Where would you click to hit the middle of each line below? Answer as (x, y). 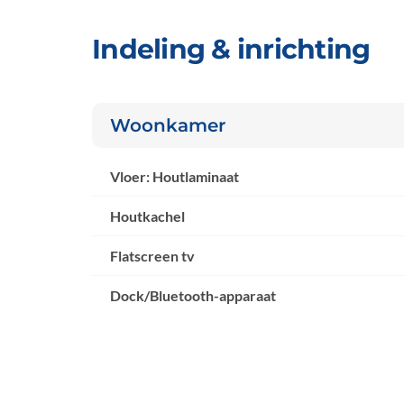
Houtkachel (147, 216)
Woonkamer (168, 126)
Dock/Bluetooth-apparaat (193, 296)
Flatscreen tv (152, 256)
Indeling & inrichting (231, 50)
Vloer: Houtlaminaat (174, 177)
